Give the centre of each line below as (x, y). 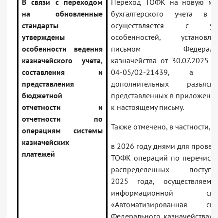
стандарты (40, 26)
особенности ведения (62, 49)
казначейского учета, (62, 61)
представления (48, 84)
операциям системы (62, 131)
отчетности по (62, 119)
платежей (38, 154)
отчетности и (62, 107)
